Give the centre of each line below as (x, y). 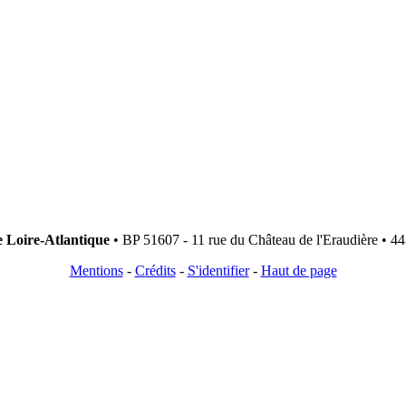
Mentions (96, 271)
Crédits (155, 271)
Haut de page (299, 271)
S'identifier (218, 271)
